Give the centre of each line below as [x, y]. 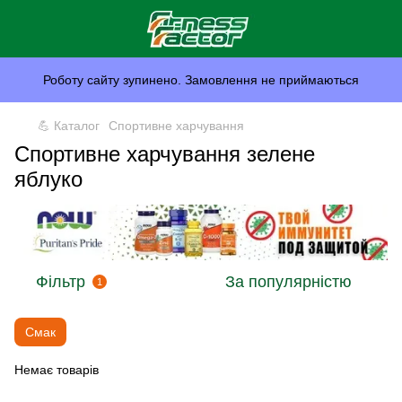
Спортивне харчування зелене [165, 154]
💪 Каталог [69, 126]
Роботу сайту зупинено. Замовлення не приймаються [201, 80]
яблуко [48, 179]
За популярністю [288, 282]
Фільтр [61, 282]
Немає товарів [57, 370]
